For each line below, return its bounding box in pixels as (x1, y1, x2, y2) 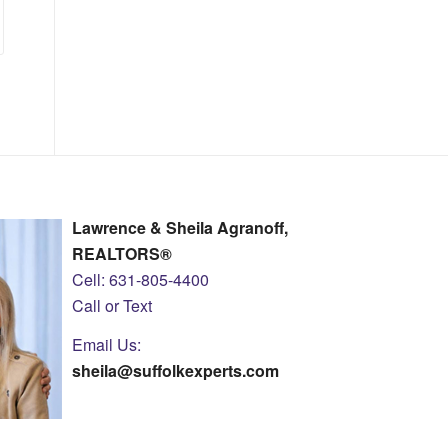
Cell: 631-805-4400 (72, 267, 210, 291)
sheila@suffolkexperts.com (72, 359, 280, 383)
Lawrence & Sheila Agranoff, (72, 215, 289, 239)
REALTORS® (72, 241, 173, 265)
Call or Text (72, 293, 153, 317)
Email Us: (72, 333, 142, 357)
